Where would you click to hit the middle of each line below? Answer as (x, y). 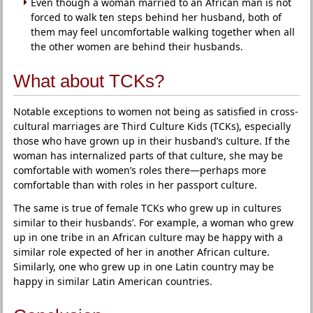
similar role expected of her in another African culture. (142, 252)
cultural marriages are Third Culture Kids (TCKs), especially (152, 126)
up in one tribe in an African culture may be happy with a (148, 237)
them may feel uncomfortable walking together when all (163, 32)
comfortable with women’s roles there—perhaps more (140, 170)
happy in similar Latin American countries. (113, 281)
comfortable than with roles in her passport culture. (136, 185)
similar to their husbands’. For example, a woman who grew (154, 223)
